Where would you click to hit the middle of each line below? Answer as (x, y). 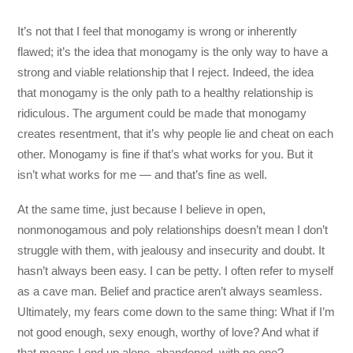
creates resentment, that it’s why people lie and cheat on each (176, 133)
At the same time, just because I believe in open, (142, 209)
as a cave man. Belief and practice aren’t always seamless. (170, 291)
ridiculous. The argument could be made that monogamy (162, 113)
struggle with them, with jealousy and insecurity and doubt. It (171, 250)
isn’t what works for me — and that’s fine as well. (143, 174)
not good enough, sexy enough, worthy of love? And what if (168, 332)
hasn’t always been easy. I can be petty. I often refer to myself (176, 271)
